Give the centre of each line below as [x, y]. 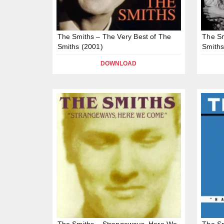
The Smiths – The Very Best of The [114, 36]
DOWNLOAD [119, 63]
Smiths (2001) [80, 46]
